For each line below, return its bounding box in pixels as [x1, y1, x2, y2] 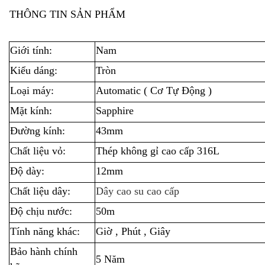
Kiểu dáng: [10, 64, 57, 76]
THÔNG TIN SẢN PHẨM [9, 8, 125, 20]
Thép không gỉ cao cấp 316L [96, 145, 222, 157]
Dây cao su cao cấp [96, 185, 179, 197]
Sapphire [96, 105, 134, 117]
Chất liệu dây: [10, 185, 70, 197]
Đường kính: [10, 125, 65, 137]
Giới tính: [10, 44, 52, 56]
